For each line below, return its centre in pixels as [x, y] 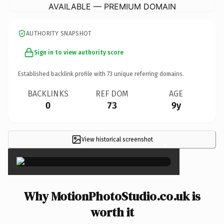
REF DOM [112, 93]
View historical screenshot [117, 139]
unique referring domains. [148, 74]
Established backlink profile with [62, 74]
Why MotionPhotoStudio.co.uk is [112, 196]
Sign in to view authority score [79, 52]
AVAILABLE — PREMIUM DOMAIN [112, 6]
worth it [112, 212]
